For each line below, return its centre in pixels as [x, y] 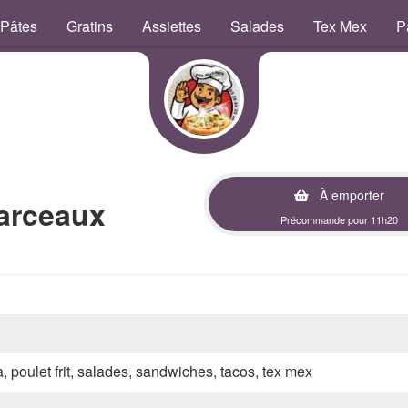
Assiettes [172, 26]
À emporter [350, 195]
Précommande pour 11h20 [339, 219]
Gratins [90, 26]
